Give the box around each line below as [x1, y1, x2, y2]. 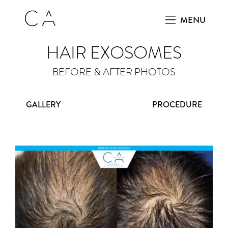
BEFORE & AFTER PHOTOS [52, 65, 176, 79]
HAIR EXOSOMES [46, 41, 182, 65]
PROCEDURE [152, 99, 202, 110]
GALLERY [26, 99, 61, 110]
